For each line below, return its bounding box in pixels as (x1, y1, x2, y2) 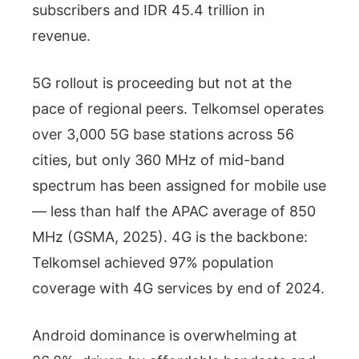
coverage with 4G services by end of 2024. (32, 279, 325, 296)
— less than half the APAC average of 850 (32, 202, 316, 220)
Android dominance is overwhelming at (32, 326, 297, 344)
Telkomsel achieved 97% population (32, 253, 274, 271)
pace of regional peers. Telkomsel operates (32, 99, 324, 117)
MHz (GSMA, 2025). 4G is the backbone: (32, 228, 308, 245)
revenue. (32, 26, 91, 44)
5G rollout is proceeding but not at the (32, 74, 292, 91)
